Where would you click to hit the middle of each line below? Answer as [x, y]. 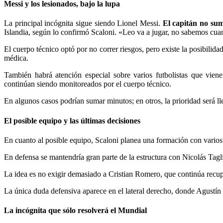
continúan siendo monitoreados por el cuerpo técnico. [88, 84]
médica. [16, 58]
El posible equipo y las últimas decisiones [72, 120]
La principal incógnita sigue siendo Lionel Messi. [82, 23]
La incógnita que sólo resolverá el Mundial [75, 211]
